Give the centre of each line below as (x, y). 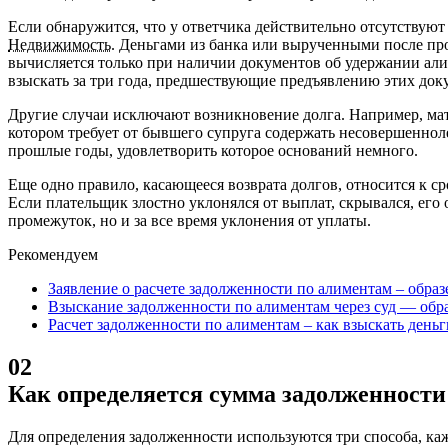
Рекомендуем (53, 254)
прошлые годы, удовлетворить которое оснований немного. (213, 150)
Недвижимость (59, 44)
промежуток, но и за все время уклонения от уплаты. (189, 220)
